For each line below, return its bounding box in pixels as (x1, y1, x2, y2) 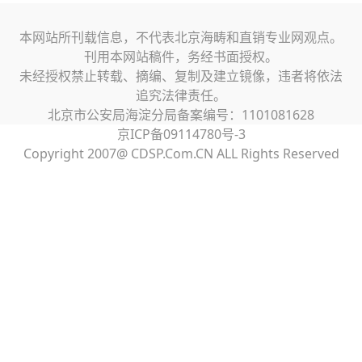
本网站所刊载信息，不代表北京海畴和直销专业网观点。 (19, 28, 343, 46)
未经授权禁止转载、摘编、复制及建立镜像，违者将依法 (19, 67, 343, 85)
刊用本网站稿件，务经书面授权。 (84, 48, 278, 65)
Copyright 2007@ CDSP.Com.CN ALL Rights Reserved (23, 145, 339, 162)
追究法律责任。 (136, 86, 226, 104)
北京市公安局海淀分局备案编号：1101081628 (48, 106, 314, 124)
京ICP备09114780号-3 (116, 125, 246, 143)
